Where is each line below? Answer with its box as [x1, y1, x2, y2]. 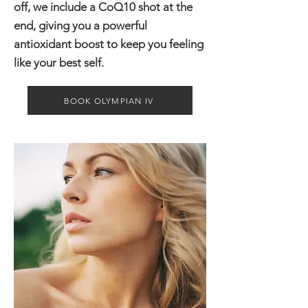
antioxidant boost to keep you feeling [14, 37, 203, 51]
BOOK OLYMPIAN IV [63, 95, 154, 106]
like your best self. [14, 56, 104, 69]
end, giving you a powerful [14, 19, 147, 32]
